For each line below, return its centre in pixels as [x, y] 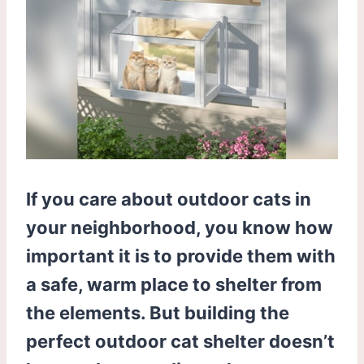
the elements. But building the [158, 312]
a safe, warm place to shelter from [174, 284]
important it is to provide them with [181, 256]
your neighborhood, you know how [180, 227]
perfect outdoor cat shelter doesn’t [180, 341]
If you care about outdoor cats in [169, 199]
